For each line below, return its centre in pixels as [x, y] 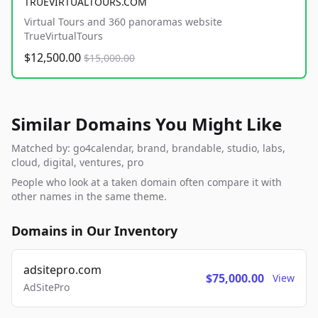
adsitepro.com [62, 270]
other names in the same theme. [89, 197]
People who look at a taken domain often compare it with [147, 182]
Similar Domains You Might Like [147, 124]
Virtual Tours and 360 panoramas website [123, 22]
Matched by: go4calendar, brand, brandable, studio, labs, [148, 148]
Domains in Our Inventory [94, 231]
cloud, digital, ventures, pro [77, 163]
